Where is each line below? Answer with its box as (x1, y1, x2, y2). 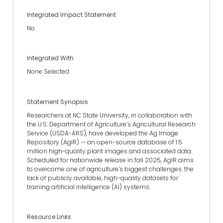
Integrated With (27, 54, 74, 63)
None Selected (27, 67, 69, 76)
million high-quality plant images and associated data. (27, 146, 192, 155)
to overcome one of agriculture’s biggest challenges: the (27, 164, 194, 173)
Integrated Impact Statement (27, 10, 116, 19)
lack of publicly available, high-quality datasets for (27, 173, 178, 182)
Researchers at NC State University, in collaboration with (27, 111, 192, 119)
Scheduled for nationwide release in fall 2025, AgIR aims (27, 155, 194, 164)
